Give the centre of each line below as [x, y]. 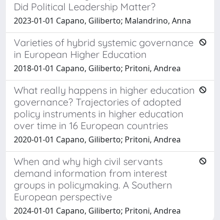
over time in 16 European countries [91, 125]
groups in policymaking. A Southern [93, 185]
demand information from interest [91, 173]
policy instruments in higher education [99, 113]
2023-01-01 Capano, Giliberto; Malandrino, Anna [102, 20]
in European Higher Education [80, 54]
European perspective [63, 196]
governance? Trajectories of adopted [97, 102]
